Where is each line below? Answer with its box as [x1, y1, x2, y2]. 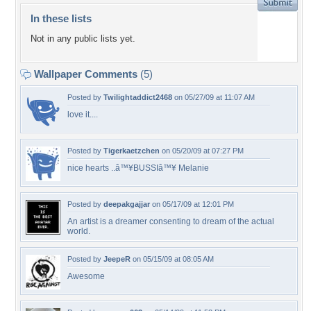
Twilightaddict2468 [103, 93, 172, 101]
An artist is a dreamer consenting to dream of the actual [67, 217, 274, 226]
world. [67, 226, 90, 236]
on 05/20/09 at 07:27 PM [160, 146, 244, 155]
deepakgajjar [103, 200, 150, 208]
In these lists [31, 12, 92, 24]
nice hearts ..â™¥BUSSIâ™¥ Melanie [67, 163, 209, 173]
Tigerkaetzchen [103, 146, 160, 155]
